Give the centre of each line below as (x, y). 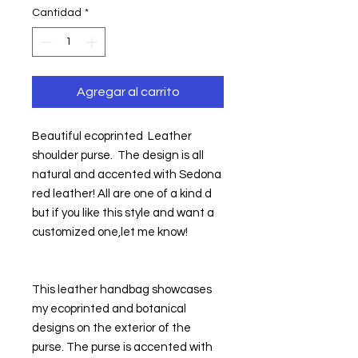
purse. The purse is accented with (122, 347)
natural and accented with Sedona (127, 174)
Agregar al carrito (128, 91)
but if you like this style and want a (123, 213)
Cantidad (57, 12)
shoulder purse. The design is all (118, 155)
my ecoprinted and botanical (109, 308)
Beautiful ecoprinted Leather (112, 136)
